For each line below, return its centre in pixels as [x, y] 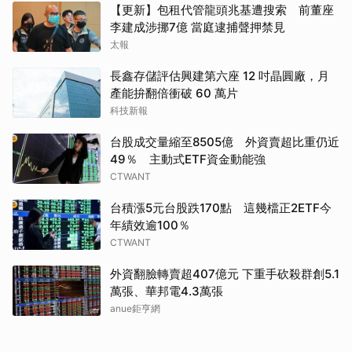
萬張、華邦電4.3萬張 [167, 291]
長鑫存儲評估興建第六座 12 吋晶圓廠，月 [220, 76]
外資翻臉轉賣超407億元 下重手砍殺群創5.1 [225, 274]
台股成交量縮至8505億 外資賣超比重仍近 [225, 142]
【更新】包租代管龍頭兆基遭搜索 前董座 [222, 10]
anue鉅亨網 [135, 309]
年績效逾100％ [150, 225]
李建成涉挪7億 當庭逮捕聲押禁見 [198, 27]
